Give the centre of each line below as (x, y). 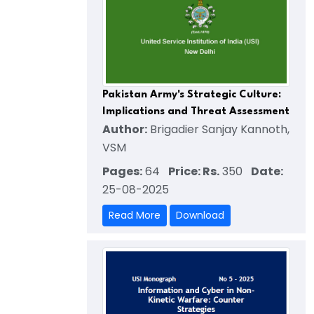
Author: (125, 130)
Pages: (122, 172)
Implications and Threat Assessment (196, 112)
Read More (135, 216)
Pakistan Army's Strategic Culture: (192, 95)
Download (200, 216)
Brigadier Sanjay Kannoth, (218, 130)
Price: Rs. (194, 172)
